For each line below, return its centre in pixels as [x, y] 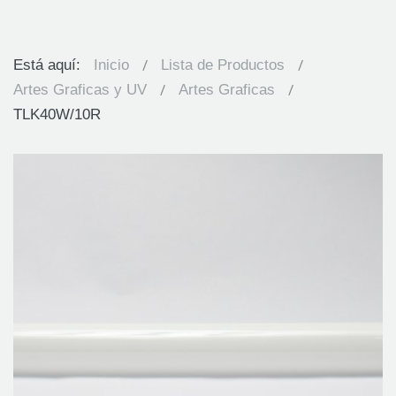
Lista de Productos [223, 65]
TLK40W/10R [57, 114]
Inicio [111, 65]
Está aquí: [51, 65]
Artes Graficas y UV [80, 89]
